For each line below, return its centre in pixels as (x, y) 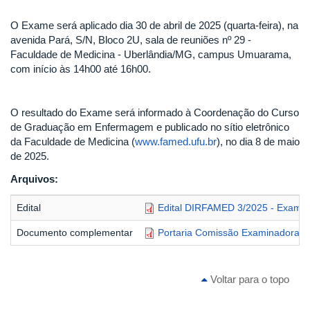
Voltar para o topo (248, 280)
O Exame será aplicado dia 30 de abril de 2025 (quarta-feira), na (154, 26)
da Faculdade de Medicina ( (73, 142)
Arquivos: (36, 179)
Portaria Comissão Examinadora (229, 233)
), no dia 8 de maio (258, 142)
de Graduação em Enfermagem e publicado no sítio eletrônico (150, 127)
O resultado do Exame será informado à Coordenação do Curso (155, 113)
